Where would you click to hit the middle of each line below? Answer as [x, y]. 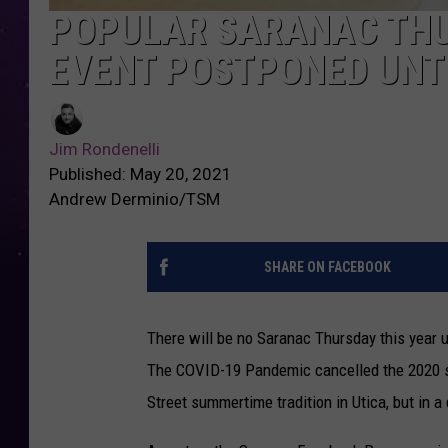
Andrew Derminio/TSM [134, 198]
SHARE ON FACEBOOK [327, 266]
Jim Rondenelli [104, 148]
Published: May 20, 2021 [140, 173]
